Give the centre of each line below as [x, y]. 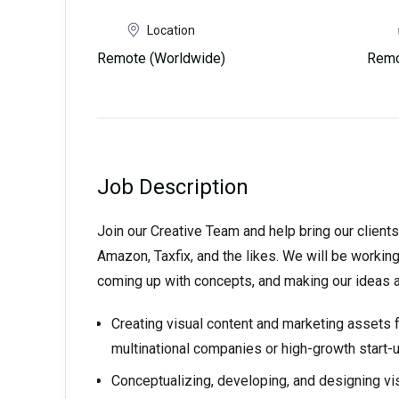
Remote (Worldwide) [161, 58]
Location [171, 30]
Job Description [172, 187]
